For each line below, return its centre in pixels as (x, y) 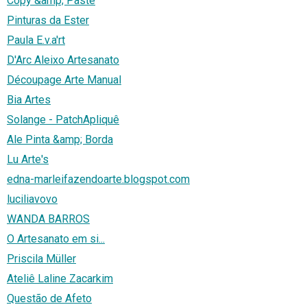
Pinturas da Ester (48, 21)
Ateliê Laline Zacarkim (60, 279)
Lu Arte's (28, 160)
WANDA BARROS (48, 219)
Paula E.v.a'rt (36, 40)
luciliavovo (32, 199)
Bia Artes (29, 100)
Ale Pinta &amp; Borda (60, 140)
